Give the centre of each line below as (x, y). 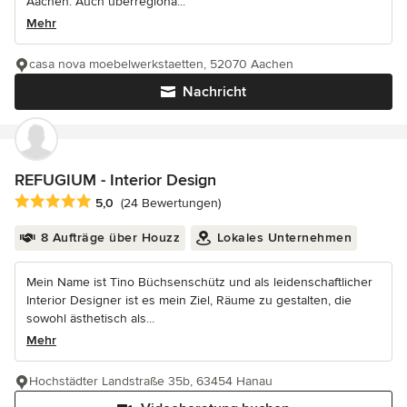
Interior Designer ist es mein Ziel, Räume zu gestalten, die (189, 300)
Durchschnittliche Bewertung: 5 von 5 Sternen (160, 201)
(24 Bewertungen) (171, 203)
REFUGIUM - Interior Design (115, 180)
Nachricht (214, 92)
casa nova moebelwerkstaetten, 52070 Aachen (161, 65)
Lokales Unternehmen (284, 237)
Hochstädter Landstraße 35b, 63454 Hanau (151, 381)
